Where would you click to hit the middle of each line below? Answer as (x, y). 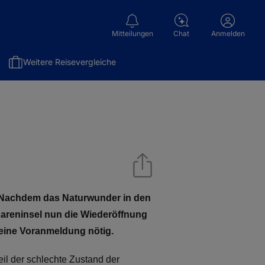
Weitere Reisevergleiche (70, 62)
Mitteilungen (132, 33)
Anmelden (228, 33)
